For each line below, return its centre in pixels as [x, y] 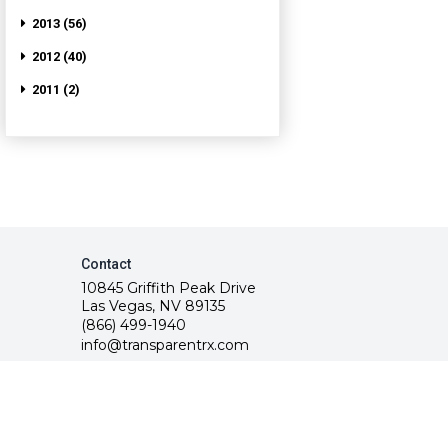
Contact [105, 264]
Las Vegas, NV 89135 [152, 306]
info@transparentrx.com [164, 344]
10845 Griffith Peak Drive [168, 288]
